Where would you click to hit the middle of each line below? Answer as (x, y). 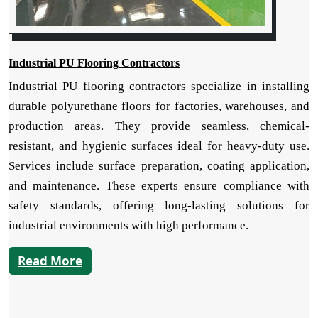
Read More (50, 261)
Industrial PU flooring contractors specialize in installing (159, 87)
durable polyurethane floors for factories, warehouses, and (159, 106)
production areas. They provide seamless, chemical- (159, 126)
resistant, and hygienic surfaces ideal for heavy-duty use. (159, 146)
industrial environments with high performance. (128, 226)
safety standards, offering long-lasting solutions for (159, 206)
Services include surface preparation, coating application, (159, 166)
